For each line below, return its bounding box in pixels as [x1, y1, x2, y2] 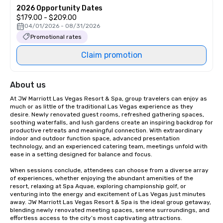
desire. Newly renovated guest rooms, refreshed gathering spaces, [10, 111, 204, 118]
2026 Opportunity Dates [16, 4, 103, 12]
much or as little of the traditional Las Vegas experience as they [10, 103, 193, 110]
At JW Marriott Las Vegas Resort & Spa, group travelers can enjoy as [10, 95, 207, 102]
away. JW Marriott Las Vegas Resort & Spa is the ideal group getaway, [10, 199, 211, 206]
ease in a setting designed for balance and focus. [10, 151, 152, 158]
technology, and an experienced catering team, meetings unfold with [10, 143, 208, 150]
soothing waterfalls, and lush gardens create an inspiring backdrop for [10, 119, 213, 126]
